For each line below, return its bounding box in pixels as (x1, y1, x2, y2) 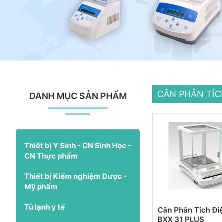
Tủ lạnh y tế (24, 202, 65, 212)
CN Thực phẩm (24, 151, 78, 161)
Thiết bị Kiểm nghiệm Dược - (24, 171, 127, 181)
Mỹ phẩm (24, 181, 57, 191)
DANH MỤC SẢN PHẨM (29, 90, 127, 101)
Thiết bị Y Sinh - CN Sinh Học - (24, 140, 131, 150)
